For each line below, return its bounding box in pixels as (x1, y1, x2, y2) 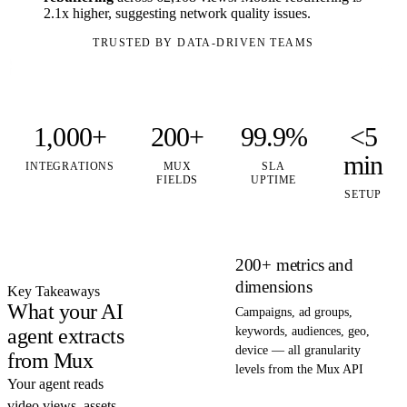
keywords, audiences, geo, (234, 323, 370, 338)
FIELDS (156, 173, 199, 186)
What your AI (7, 299, 124, 323)
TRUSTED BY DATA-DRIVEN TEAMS (93, 35, 314, 49)
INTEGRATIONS (25, 159, 115, 173)
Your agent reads (7, 375, 104, 392)
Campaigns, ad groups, (234, 304, 352, 319)
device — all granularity (234, 342, 361, 357)
